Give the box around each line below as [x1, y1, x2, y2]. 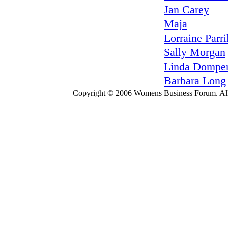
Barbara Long [164, 75, 226, 87]
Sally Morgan [164, 46, 225, 59]
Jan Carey [164, 4, 209, 16]
